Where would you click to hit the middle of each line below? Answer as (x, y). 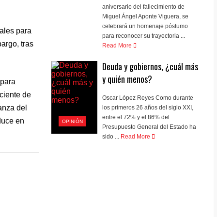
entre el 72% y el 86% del (136, 117)
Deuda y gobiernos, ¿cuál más (150, 67)
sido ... (111, 136)
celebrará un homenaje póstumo (145, 26)
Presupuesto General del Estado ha (149, 127)
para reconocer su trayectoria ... (144, 36)
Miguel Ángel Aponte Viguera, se (146, 17)
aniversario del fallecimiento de (144, 7)
